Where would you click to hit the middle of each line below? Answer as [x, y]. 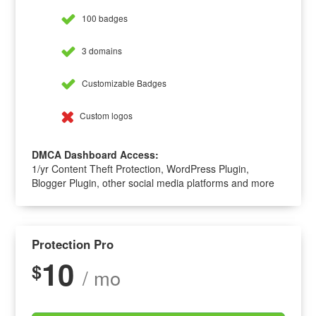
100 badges [103, 18]
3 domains [101, 51]
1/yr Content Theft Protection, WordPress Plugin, [140, 169]
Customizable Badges [123, 83]
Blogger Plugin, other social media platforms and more [153, 183]
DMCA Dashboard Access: [95, 155]
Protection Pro [72, 244]
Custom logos [105, 115]
